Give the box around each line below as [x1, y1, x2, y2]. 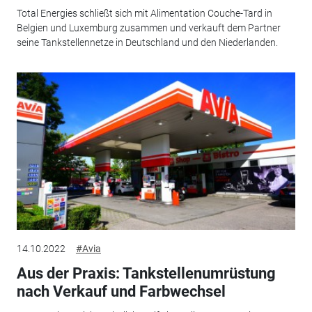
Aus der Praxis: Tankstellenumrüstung [16, 265, 276, 283]
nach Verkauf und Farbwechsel [16, 283, 226, 301]
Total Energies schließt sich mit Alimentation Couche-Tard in [16, 7, 272, 19]
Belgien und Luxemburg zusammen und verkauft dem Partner [16, 22, 281, 33]
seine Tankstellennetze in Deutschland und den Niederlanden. [16, 36, 278, 48]
